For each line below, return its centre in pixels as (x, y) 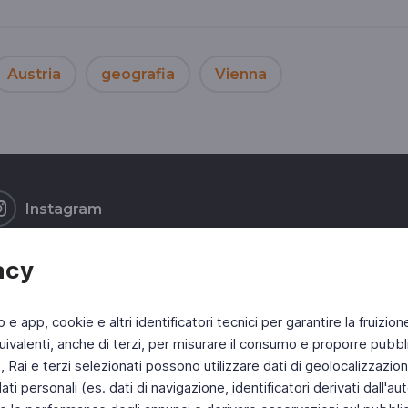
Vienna (241, 74)
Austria (34, 74)
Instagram (64, 209)
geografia (138, 74)
